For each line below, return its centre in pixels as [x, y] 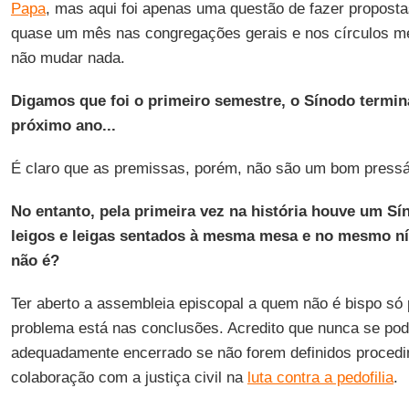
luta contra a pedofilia [320, 378]
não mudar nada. [68, 58]
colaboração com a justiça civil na [129, 378]
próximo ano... [63, 126]
